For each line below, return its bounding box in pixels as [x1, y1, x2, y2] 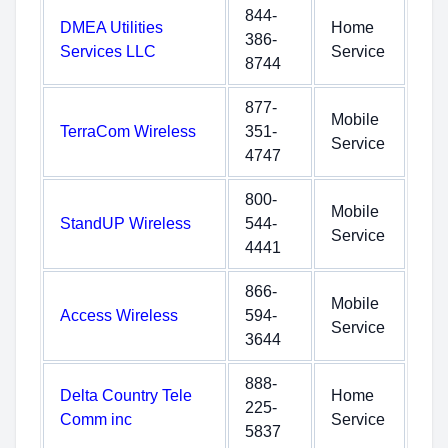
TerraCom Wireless [60, 123, 196, 140]
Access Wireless [60, 307, 178, 324]
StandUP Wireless [60, 215, 191, 232]
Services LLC [60, 43, 156, 60]
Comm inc [60, 411, 132, 428]
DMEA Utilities [60, 19, 163, 36]
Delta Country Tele [60, 387, 192, 404]
